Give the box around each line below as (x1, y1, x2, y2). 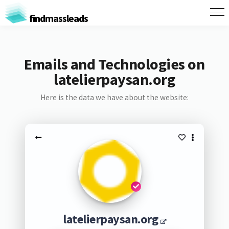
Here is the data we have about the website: (40, 93, 189, 102)
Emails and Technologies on (24, 54, 205, 74)
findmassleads (27, 11, 88, 25)
